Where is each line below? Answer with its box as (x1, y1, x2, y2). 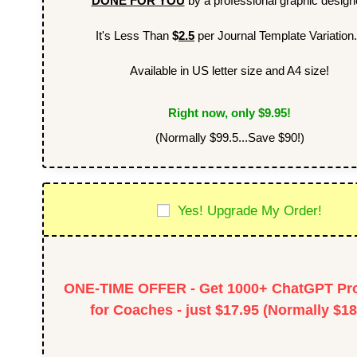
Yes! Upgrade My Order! (178, 202, 322, 218)
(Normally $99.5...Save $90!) (155, 130, 304, 144)
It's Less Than (96, 28, 172, 42)
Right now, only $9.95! (168, 105, 291, 120)
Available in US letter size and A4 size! (130, 63, 329, 77)
